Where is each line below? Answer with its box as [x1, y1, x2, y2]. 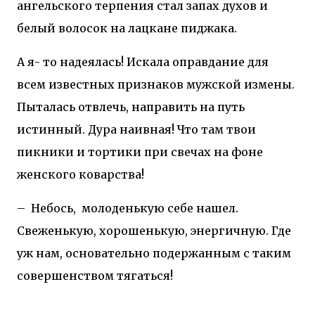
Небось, [31, 200, 76, 215]
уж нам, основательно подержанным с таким [17, 245, 291, 260]
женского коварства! [17, 167, 144, 181]
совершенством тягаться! [17, 268, 173, 283]
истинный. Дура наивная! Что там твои [17, 122, 256, 136]
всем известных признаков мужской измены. [17, 77, 295, 91]
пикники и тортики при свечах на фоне [17, 144, 263, 159]
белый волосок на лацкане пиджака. [17, 20, 237, 35]
